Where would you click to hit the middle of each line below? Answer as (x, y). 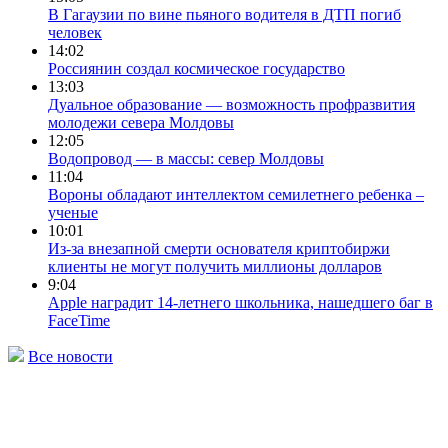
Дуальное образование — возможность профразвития (231, 104)
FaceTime (79, 320)
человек (75, 32)
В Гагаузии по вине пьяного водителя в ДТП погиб (224, 14)
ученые (73, 212)
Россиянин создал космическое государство (196, 68)
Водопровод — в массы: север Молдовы (186, 158)
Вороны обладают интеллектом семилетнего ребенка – (236, 194)
